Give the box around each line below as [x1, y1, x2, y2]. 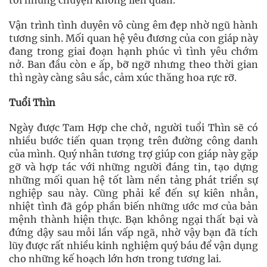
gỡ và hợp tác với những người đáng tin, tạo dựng [9, 161, 258, 173]
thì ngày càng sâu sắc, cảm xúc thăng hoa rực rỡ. [9, 72, 237, 83]
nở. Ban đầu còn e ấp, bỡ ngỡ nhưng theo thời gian [9, 58, 258, 70]
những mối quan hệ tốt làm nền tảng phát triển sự [9, 174, 258, 186]
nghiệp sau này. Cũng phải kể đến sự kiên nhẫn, [9, 187, 258, 199]
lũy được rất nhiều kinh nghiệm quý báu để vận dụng [9, 240, 258, 252]
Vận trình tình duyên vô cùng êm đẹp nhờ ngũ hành [9, 19, 258, 31]
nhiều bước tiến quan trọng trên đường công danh [9, 135, 258, 147]
